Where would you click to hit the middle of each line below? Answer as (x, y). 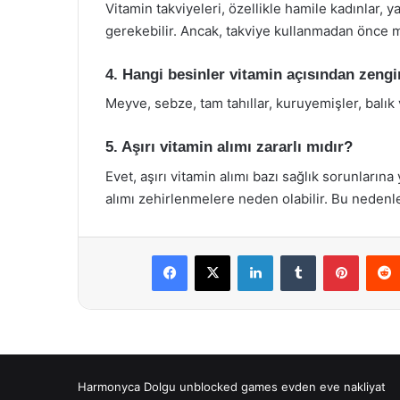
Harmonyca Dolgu (127, 386)
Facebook (214, 254)
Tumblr (334, 254)
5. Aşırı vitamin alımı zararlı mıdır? (229, 147)
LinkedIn (296, 254)
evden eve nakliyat (333, 386)
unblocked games (229, 386)
